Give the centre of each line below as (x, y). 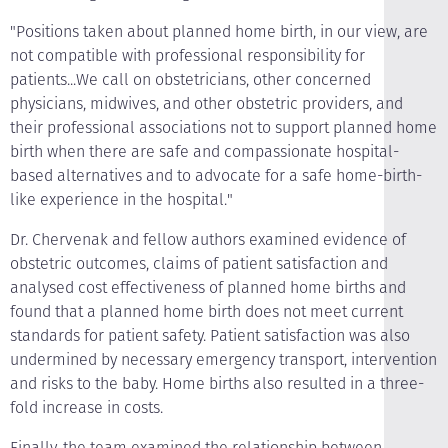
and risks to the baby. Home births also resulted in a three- (217, 383)
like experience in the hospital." (121, 199)
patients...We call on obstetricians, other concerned (190, 79)
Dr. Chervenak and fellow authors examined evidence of (208, 239)
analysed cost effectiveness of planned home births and (208, 287)
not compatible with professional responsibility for (187, 55)
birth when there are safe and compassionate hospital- (204, 151)
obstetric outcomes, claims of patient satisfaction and (199, 263)
